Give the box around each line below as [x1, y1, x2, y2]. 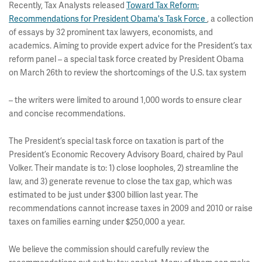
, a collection [207, 13, 253, 24]
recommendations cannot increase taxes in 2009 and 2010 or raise [9, 203, 253, 213]
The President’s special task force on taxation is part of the [9, 136, 224, 146]
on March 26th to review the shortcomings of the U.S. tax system [9, 67, 246, 78]
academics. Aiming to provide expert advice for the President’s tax [9, 40, 252, 51]
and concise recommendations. [9, 108, 125, 119]
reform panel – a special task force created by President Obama [9, 54, 244, 64]
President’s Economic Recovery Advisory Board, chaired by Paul [9, 149, 243, 160]
